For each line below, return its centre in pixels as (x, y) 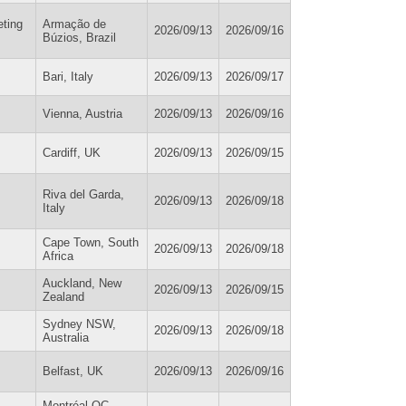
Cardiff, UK (72, 152)
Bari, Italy (68, 76)
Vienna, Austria (82, 113)
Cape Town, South (91, 242)
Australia (66, 337)
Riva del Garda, (83, 194)
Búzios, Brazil (79, 37)
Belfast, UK (73, 371)
